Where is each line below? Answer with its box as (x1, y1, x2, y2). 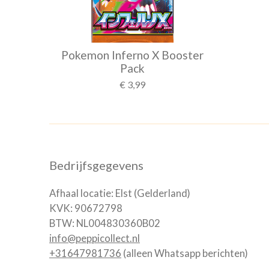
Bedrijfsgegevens (49, 157, 144, 172)
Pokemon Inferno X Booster (61, 48, 204, 62)
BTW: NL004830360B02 (49, 217, 160, 229)
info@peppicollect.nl (49, 232, 140, 244)
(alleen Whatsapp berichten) (121, 247, 248, 259)
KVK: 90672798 (49, 202, 122, 214)
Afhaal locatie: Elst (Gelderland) (49, 187, 190, 199)
